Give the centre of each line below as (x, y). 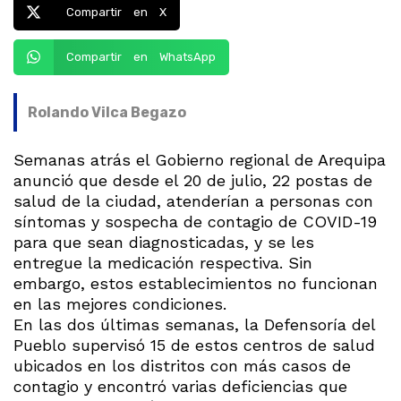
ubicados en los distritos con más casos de (182, 365)
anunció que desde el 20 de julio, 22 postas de (193, 180)
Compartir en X (116, 13)
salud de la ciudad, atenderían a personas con (193, 200)
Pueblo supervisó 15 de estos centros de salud (194, 345)
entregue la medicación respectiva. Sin (163, 262)
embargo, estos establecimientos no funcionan (196, 283)
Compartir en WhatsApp (141, 57)
